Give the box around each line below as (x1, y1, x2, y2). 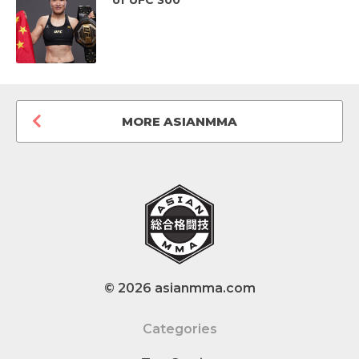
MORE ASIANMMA (122, 113, 237, 129)
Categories (142, 321, 217, 337)
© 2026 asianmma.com (103, 280, 256, 296)
